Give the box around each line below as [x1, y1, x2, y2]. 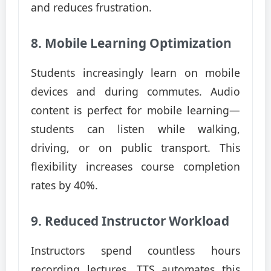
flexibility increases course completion [31, 159, 240, 174]
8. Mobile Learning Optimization [31, 34, 232, 51]
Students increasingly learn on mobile [31, 65, 240, 80]
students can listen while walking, [31, 122, 240, 136]
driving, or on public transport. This [31, 140, 240, 155]
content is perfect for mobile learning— [31, 103, 240, 117]
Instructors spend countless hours [31, 243, 240, 258]
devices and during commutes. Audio [31, 84, 240, 99]
